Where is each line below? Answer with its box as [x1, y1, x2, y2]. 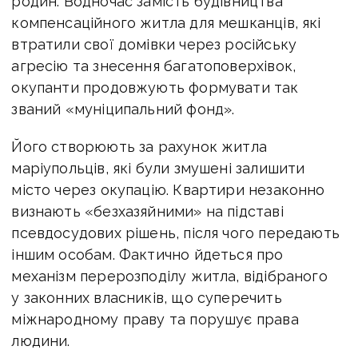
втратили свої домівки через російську [11, 35, 297, 53]
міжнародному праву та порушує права [11, 310, 299, 328]
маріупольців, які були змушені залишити [11, 159, 305, 177]
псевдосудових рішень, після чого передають [11, 224, 340, 241]
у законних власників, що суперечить [11, 288, 282, 306]
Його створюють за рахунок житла [11, 137, 267, 155]
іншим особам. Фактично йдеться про [11, 245, 284, 263]
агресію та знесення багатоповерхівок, [11, 57, 296, 74]
